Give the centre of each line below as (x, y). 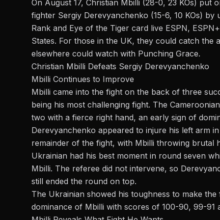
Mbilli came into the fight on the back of (106, 92)
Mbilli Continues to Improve (83, 79)
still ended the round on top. (84, 181)
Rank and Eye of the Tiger (82, 28)
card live (149, 28)
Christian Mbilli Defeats (75, 67)
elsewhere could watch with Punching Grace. (116, 54)
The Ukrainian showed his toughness (102, 194)
